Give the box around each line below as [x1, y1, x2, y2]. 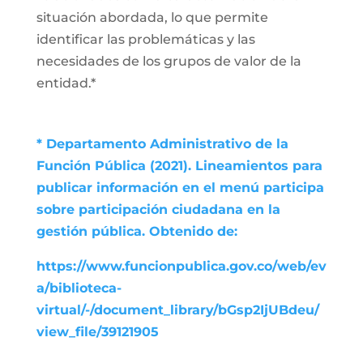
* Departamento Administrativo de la [36, 136, 288, 152]
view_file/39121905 [36, 324, 159, 340]
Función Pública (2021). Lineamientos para [36, 158, 322, 173]
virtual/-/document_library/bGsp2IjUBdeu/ [36, 302, 319, 318]
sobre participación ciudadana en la [36, 202, 280, 217]
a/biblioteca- [36, 280, 122, 296]
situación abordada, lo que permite [36, 10, 268, 25]
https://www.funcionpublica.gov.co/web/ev [36, 258, 327, 274]
